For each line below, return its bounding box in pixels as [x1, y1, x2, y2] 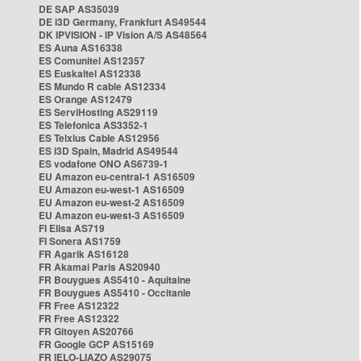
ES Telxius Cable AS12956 [39, 131, 160, 145]
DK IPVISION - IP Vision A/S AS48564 [39, 27, 207, 42]
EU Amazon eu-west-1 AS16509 [39, 182, 185, 197]
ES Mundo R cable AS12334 [39, 79, 166, 93]
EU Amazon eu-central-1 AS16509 [39, 169, 195, 184]
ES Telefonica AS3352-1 [39, 118, 148, 132]
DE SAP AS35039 [39, 2, 119, 16]
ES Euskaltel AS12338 [39, 66, 141, 81]
